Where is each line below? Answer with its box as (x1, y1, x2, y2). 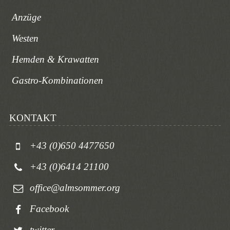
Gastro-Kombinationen (11, 75, 103, 86)
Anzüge (11, 12, 41, 23)
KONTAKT (9, 112, 56, 123)
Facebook (29, 203, 69, 214)
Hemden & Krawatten (11, 54, 99, 65)
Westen (11, 33, 39, 44)
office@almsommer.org (29, 182, 120, 193)
